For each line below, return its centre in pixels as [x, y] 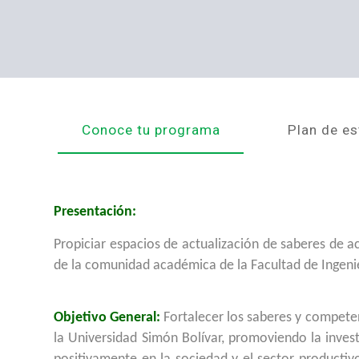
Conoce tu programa [151, 130]
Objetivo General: [107, 318]
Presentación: [95, 212]
